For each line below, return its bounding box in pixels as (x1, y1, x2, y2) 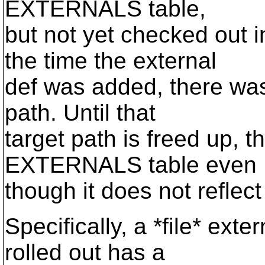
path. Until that (5, 100, 156, 125)
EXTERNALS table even (5, 152, 257, 177)
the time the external (5, 48, 216, 73)
